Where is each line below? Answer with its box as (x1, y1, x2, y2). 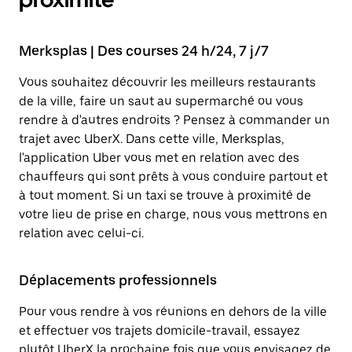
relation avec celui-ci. (19, 225, 144, 240)
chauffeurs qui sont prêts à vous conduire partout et (19, 169, 328, 184)
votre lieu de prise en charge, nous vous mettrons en (19, 207, 328, 222)
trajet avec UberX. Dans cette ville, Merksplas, (19, 131, 284, 146)
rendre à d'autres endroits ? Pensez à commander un (19, 112, 330, 127)
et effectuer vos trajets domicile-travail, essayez (19, 323, 300, 338)
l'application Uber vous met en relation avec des (19, 150, 299, 165)
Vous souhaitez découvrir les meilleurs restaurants (19, 75, 316, 90)
